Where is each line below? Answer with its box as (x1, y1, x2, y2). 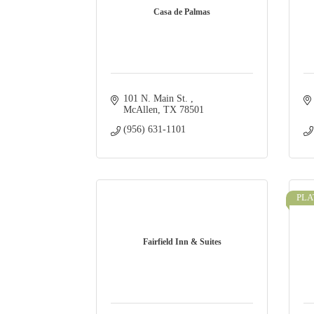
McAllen (123, 104, 158, 116)
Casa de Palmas (153, 7, 210, 18)
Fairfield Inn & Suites (142, 237, 221, 247)
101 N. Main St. (123, 93, 191, 104)
